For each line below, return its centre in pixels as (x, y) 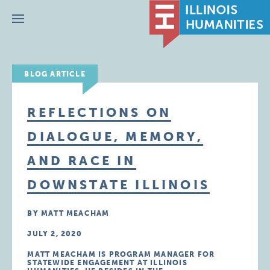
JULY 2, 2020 (55, 234)
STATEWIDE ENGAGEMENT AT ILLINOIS (107, 263)
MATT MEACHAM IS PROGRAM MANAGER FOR (121, 254)
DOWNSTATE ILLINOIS (118, 185)
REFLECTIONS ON (99, 112)
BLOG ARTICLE (55, 74)
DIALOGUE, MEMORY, (115, 137)
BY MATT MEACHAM (68, 213)
